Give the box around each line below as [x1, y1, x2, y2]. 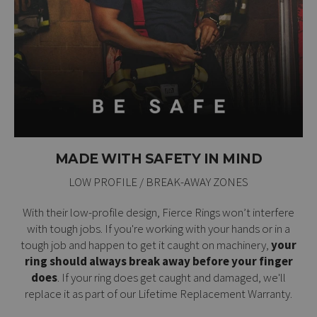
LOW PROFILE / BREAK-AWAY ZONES [69, 173, 248, 190]
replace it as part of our [25, 285, 138, 301]
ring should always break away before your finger [24, 253, 293, 269]
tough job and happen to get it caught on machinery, [21, 236, 271, 253]
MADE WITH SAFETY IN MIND [54, 150, 263, 167]
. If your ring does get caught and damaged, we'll [57, 269, 286, 285]
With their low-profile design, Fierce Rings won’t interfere [23, 204, 294, 220]
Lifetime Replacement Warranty [138, 285, 290, 301]
